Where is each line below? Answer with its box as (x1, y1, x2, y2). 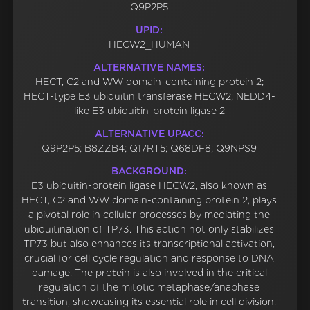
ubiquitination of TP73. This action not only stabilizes (24, 224, 275, 235)
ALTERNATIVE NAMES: (93, 62, 206, 73)
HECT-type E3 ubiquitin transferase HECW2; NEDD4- (23, 91, 275, 102)
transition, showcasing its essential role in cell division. (22, 296, 277, 308)
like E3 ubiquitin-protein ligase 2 (73, 105, 225, 117)
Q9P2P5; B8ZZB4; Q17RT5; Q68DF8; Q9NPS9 (42, 143, 257, 154)
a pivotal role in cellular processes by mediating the (28, 209, 271, 221)
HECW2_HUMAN (109, 39, 190, 51)
